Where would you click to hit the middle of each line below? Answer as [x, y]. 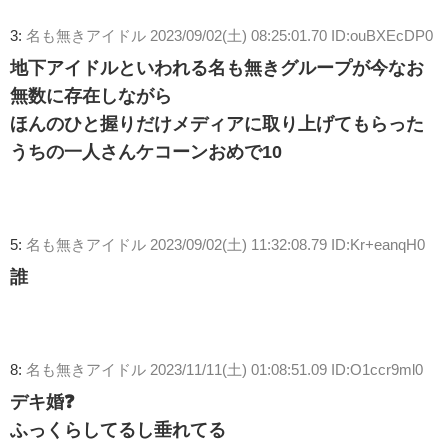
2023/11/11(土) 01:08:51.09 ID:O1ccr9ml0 [286, 370]
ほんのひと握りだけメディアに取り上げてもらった [217, 124]
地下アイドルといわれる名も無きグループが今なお [217, 68]
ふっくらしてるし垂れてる [118, 430]
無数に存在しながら [91, 96]
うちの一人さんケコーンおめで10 [146, 152]
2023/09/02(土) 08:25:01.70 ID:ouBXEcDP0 [291, 36]
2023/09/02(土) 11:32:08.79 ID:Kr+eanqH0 [287, 245]
